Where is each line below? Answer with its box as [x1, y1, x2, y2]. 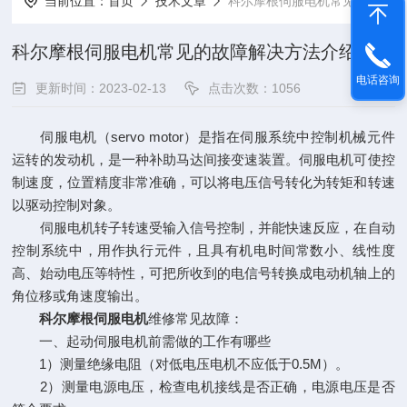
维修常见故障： [148, 311, 244, 326]
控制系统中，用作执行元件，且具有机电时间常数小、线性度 [12, 243, 395, 258]
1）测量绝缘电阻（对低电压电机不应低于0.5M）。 [12, 356, 350, 372]
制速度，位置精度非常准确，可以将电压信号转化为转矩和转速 [12, 174, 395, 190]
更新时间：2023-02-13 [35, 81, 167, 95]
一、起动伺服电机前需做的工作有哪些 [12, 333, 272, 349]
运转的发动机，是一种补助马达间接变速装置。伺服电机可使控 [12, 152, 395, 167]
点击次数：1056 [208, 81, 302, 95]
